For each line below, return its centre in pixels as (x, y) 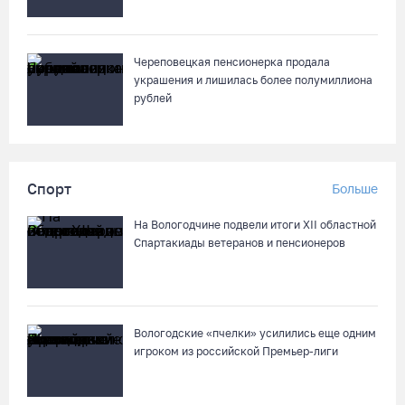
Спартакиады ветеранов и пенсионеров (240, 243)
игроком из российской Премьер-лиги (236, 351)
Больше (355, 188)
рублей (153, 98)
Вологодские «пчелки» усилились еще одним (255, 333)
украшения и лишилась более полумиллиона (253, 80)
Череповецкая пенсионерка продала (232, 62)
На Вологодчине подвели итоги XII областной (255, 225)
